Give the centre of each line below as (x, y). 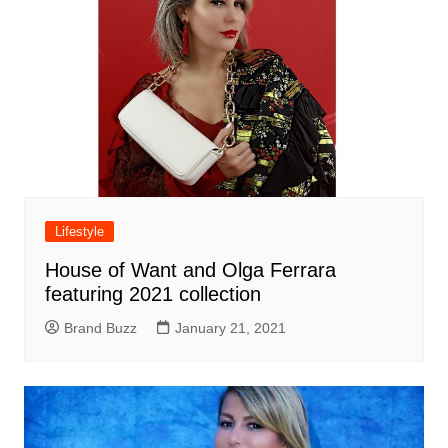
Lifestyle (79, 231)
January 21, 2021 (230, 327)
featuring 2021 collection (152, 293)
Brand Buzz (100, 327)
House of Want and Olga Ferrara (190, 269)
